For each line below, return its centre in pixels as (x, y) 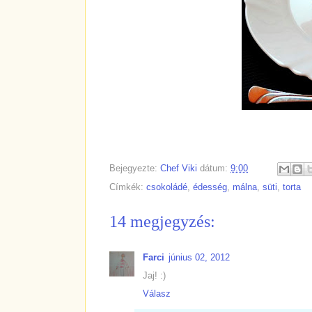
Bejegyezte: (135, 169)
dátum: (215, 169)
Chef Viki (179, 169)
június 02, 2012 (199, 258)
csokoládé (167, 187)
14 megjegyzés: (162, 222)
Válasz (157, 294)
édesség (210, 187)
